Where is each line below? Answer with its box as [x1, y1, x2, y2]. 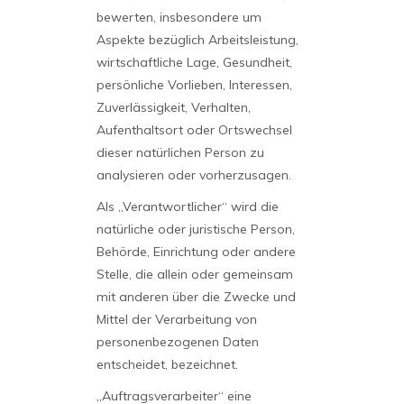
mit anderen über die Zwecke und [96, 289, 296, 305]
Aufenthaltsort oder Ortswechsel [96, 122, 292, 138]
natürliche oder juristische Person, [96, 221, 295, 237]
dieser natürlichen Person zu [96, 144, 264, 161]
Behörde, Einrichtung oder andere [96, 243, 296, 260]
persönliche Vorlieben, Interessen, [96, 77, 292, 93]
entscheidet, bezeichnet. [96, 356, 238, 372]
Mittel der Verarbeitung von [96, 311, 257, 327]
